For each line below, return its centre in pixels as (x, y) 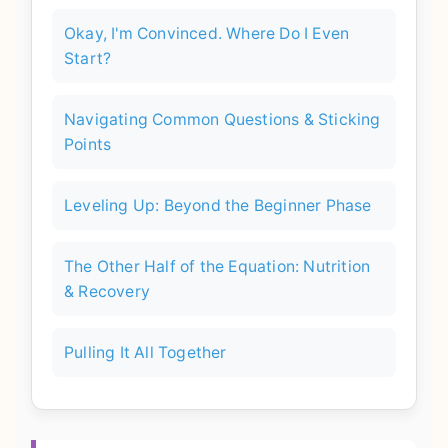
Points (88, 145)
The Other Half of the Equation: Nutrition (217, 267)
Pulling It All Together (145, 353)
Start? (88, 59)
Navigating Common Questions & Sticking (222, 120)
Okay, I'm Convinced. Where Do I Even (207, 34)
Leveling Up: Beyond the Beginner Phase (218, 206)
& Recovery (107, 292)
